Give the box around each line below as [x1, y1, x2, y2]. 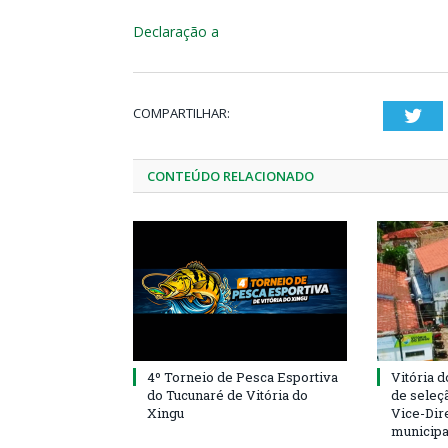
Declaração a [133, 22, 219, 41]
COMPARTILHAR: [133, 104, 230, 122]
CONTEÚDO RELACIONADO [147, 167, 314, 185]
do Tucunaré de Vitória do [147, 386, 308, 404]
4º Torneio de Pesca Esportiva [147, 368, 338, 386]
